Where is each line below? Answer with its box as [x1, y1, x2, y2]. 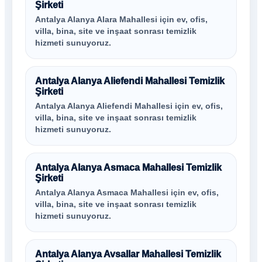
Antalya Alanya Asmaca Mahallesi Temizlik [35, 163, 222, 173]
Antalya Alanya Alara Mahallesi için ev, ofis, [35, 15, 208, 24]
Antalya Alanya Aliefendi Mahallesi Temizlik [35, 76, 225, 86]
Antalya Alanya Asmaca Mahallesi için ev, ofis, [35, 188, 219, 197]
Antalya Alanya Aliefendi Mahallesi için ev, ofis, [35, 102, 223, 111]
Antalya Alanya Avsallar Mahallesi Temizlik [35, 249, 221, 259]
